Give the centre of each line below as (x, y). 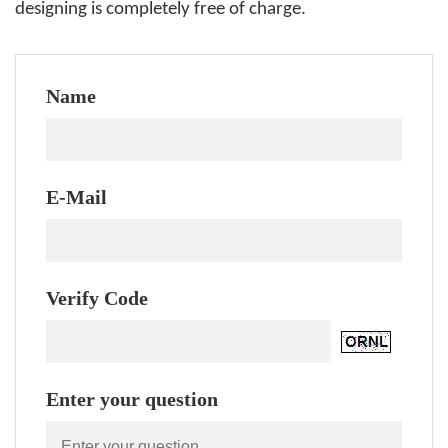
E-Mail (76, 197)
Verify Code (97, 298)
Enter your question (132, 399)
